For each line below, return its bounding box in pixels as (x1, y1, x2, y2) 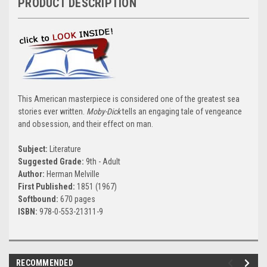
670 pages (60, 194, 95, 204)
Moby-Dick (86, 106, 120, 116)
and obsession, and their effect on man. (18, 119, 153, 129)
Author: (18, 169, 46, 179)
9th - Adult (86, 156, 120, 166)
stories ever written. (18, 106, 86, 116)
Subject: (18, 144, 49, 154)
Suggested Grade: (18, 156, 86, 166)
